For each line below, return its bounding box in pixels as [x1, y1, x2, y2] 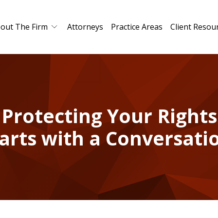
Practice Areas [110, 21, 163, 33]
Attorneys [67, 21, 103, 33]
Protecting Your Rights [1, 103, 217, 129]
